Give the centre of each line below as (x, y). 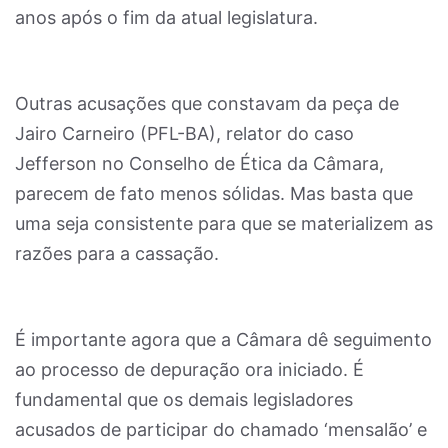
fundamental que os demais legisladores (184, 399)
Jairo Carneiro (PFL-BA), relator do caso (184, 133)
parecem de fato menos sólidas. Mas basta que (214, 193)
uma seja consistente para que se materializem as (224, 223)
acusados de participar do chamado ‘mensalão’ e (221, 429)
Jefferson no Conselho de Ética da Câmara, (199, 163)
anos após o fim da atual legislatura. (166, 17)
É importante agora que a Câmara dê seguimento (223, 339)
